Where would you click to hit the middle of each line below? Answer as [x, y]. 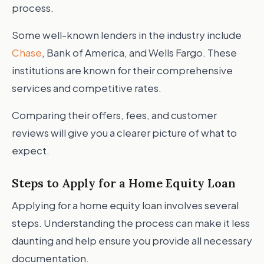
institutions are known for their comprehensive [122, 70]
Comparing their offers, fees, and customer [114, 115]
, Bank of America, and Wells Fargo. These [139, 52]
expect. [31, 150]
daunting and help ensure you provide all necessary [132, 240]
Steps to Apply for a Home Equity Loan [124, 183]
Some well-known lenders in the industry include [127, 35]
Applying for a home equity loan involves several [125, 205]
